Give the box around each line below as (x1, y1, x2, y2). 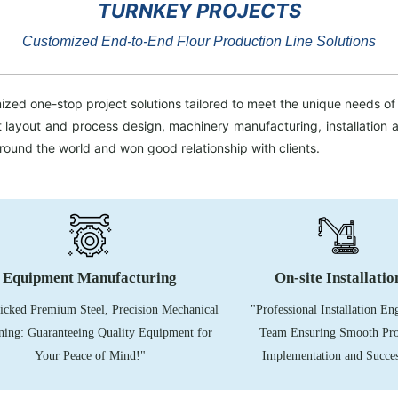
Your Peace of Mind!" (34, 349, 146, 362)
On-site (274, 269, 326, 286)
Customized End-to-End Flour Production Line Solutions (22, 34, 376, 49)
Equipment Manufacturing (3, 269, 177, 286)
